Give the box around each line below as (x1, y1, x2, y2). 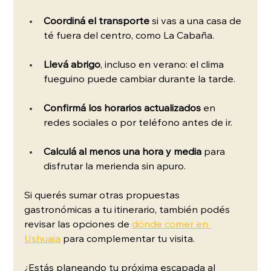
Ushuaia (24, 234, 61, 244)
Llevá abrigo (44, 60, 101, 70)
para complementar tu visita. (60, 234, 195, 244)
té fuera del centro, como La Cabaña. (44, 31, 215, 41)
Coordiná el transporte (44, 16, 150, 27)
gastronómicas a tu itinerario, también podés (24, 205, 233, 215)
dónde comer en (132, 220, 211, 230)
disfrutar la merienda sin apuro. (44, 162, 186, 172)
